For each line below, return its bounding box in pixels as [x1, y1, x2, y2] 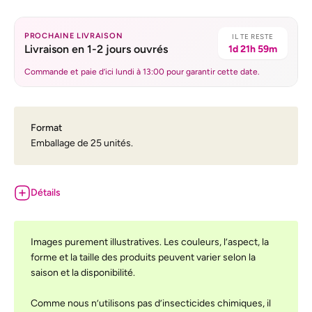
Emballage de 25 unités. [31, 137, 133, 149]
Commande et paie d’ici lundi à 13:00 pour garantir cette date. [24, 67, 260, 77]
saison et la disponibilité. [31, 267, 135, 279]
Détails [31, 187, 61, 198]
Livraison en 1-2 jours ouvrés [24, 42, 168, 56]
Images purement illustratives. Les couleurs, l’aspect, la [31, 236, 269, 248]
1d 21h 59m [228, 43, 277, 55]
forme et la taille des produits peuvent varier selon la [31, 251, 256, 263]
